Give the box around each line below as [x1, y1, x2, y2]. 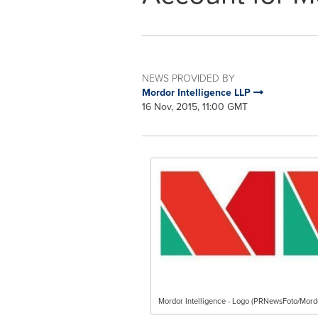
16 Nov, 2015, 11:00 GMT [141, 99, 248, 114]
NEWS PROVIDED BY [141, 71, 235, 86]
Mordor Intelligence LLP [141, 85, 253, 100]
